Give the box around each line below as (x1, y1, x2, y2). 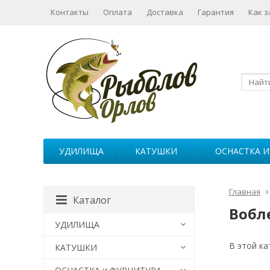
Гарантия (198, 7, 234, 17)
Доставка (146, 7, 183, 17)
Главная (228, 186, 260, 197)
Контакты (51, 7, 89, 17)
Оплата (103, 7, 132, 17)
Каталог (73, 193, 111, 207)
